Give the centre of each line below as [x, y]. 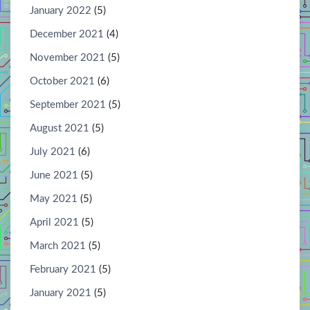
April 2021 [54, 222]
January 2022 [61, 10]
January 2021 [61, 293]
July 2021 [53, 152]
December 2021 [67, 34]
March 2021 [58, 246]
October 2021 [62, 81]
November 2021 [67, 57]
